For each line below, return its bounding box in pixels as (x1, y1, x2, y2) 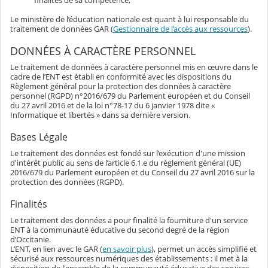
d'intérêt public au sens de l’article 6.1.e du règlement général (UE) (10, 157, 241, 169)
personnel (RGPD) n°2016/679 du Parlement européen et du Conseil (10, 90, 250, 102)
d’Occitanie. (10, 234, 51, 245)
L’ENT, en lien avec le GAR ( (10, 243, 102, 255)
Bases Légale (10, 130, 68, 144)
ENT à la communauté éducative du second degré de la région (10, 224, 229, 236)
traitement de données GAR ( (10, 23, 113, 35)
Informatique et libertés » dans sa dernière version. (10, 109, 190, 121)
